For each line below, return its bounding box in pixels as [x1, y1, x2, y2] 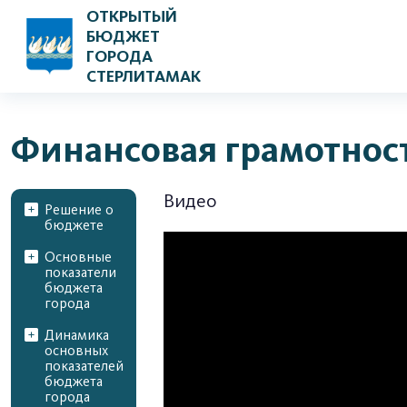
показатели [45, 264, 116, 281]
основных [45, 342, 108, 359]
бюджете [45, 217, 104, 233]
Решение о [45, 202, 114, 218]
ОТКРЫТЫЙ [86, 6, 177, 26]
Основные [45, 249, 112, 265]
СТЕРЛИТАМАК [86, 66, 201, 86]
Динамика [45, 327, 109, 343]
